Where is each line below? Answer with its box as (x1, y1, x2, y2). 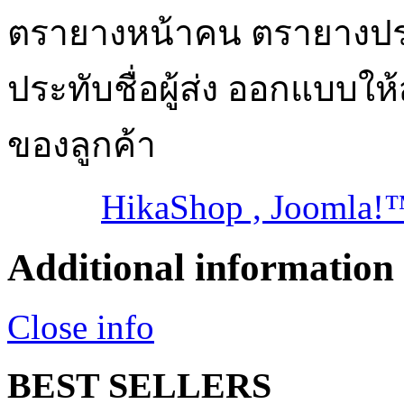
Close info (7, 308, 154, 347)
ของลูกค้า (7, 124, 156, 164)
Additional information (7, 245, 394, 289)
